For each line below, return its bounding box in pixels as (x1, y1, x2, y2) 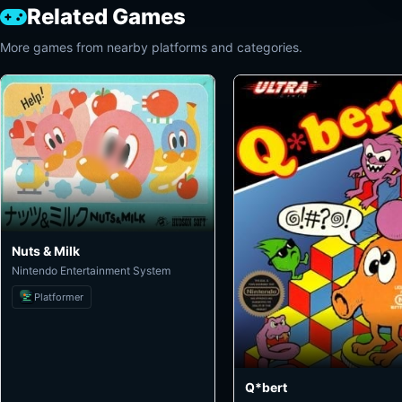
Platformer (34, 290, 83, 303)
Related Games (27, 4, 186, 30)
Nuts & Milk (12, 242, 80, 258)
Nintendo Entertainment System (12, 263, 170, 277)
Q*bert (245, 380, 287, 396)
